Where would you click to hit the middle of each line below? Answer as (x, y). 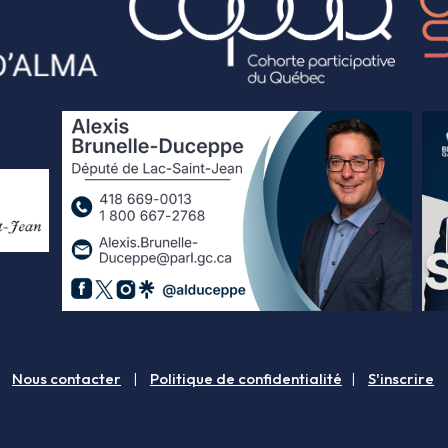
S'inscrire (401, 378)
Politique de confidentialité (246, 378)
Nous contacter (66, 378)
